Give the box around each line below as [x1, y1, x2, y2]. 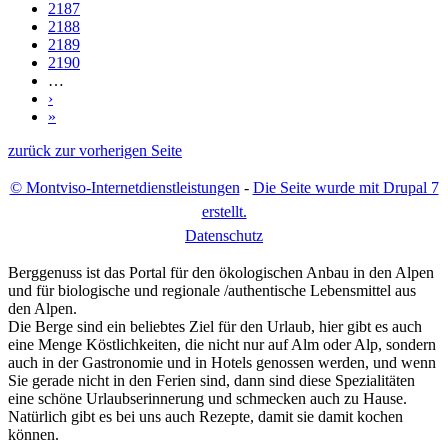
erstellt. [201, 202, 247, 220]
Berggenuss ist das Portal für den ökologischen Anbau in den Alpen [8, 263, 434, 281]
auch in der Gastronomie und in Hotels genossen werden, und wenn [8, 353, 436, 371]
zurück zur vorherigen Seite [8, 141, 182, 159]
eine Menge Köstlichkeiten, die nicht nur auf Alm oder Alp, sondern [8, 335, 436, 353]
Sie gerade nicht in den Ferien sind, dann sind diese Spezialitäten [8, 371, 415, 389]
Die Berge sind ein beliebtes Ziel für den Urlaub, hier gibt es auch [8, 317, 422, 335]
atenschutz [197, 226, 263, 244]
